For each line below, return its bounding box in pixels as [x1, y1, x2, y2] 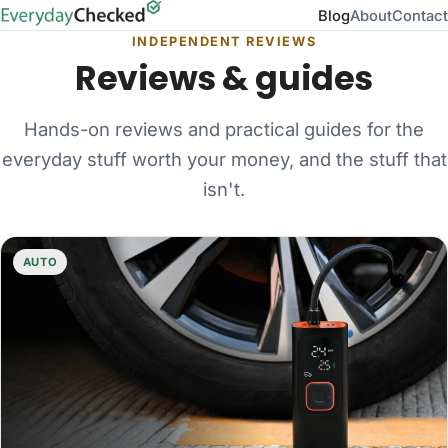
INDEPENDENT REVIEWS [131, 34, 317, 49]
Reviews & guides [75, 55, 373, 102]
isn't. [203, 178, 245, 200]
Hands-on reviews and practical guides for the [24, 118, 424, 140]
